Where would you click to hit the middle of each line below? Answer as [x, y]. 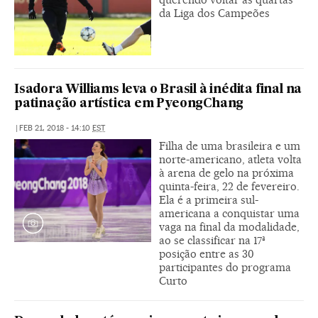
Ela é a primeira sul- [209, 199]
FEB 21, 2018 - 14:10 [56, 128]
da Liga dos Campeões [214, 13]
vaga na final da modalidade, [229, 226]
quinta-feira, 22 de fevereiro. [229, 186]
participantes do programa [225, 267]
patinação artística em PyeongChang [129, 104]
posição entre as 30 [207, 253]
